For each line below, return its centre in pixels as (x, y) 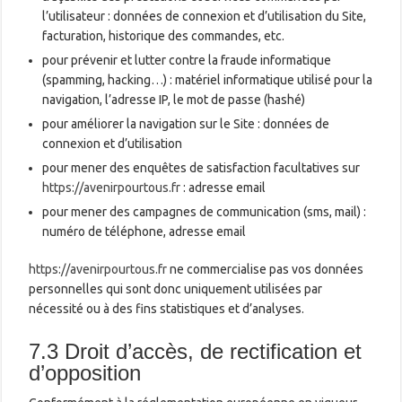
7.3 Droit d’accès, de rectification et (196, 351)
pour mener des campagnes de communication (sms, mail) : (205, 211)
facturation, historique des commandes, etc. (164, 35)
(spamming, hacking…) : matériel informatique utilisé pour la (208, 79)
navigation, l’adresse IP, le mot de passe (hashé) (174, 99)
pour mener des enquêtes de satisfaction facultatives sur (201, 167)
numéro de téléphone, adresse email (144, 231)
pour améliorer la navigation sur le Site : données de (186, 123)
